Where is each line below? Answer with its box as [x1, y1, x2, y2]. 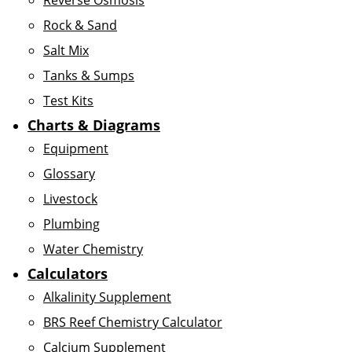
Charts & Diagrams [27, 115, 160, 134]
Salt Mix [43, 42, 89, 59]
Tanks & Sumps [43, 67, 134, 84]
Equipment [43, 140, 108, 157]
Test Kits [43, 92, 93, 109]
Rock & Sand [43, 16, 117, 34]
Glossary [43, 165, 95, 182]
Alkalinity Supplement [43, 288, 171, 306]
